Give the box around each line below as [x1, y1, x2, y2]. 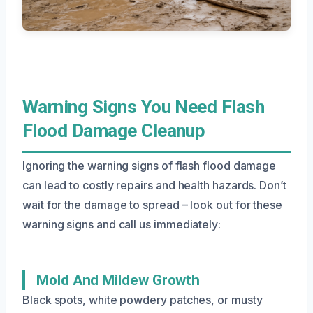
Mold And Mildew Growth [36, 271, 201, 289]
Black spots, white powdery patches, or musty [22, 292, 263, 307]
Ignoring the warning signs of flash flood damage [22, 158, 277, 173]
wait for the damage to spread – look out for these [22, 197, 283, 212]
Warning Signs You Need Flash [22, 96, 265, 117]
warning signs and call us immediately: [22, 217, 221, 231]
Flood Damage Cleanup [22, 119, 205, 141]
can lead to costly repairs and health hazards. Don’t [22, 177, 286, 192]
